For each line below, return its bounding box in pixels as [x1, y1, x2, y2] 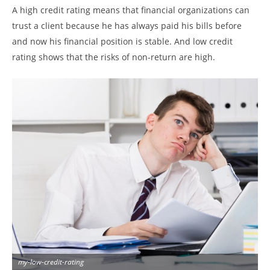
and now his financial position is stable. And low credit [12, 35, 233, 47]
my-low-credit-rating [18, 257, 84, 268]
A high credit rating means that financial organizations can [12, 4, 250, 16]
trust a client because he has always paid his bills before [12, 19, 242, 31]
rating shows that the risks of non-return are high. [12, 51, 215, 63]
